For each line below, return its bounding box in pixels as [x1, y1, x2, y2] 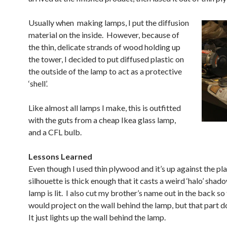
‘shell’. [28, 79, 48, 88]
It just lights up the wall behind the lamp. [28, 212, 166, 222]
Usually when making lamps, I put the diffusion [28, 18, 189, 27]
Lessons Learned [28, 152, 92, 161]
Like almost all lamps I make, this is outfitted [28, 103, 181, 112]
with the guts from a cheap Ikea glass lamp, [28, 115, 176, 125]
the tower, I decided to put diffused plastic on [28, 54, 184, 64]
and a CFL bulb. [28, 127, 82, 137]
